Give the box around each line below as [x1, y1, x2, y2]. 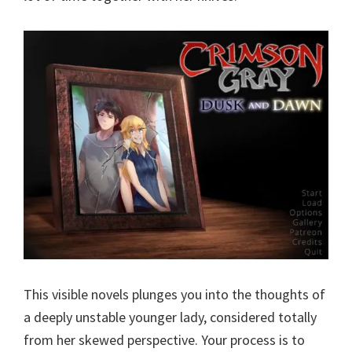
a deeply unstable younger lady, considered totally [24, 308, 317, 327]
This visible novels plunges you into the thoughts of [24, 285, 325, 304]
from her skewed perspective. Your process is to [24, 331, 305, 350]
